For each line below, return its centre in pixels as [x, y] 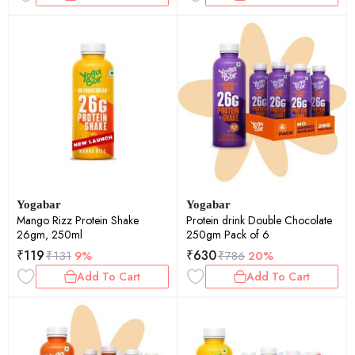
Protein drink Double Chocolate [259, 220]
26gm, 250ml [50, 235]
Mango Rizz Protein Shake [78, 220]
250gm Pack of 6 [228, 235]
